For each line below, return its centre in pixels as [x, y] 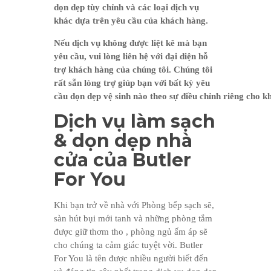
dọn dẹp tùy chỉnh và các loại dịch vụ [126, 7]
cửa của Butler [122, 160]
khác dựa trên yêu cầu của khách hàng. [131, 20]
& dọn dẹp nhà [123, 140]
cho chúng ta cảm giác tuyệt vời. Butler [128, 245]
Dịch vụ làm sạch [135, 121]
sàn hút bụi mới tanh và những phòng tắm [133, 218]
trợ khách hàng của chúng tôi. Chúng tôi [133, 69]
